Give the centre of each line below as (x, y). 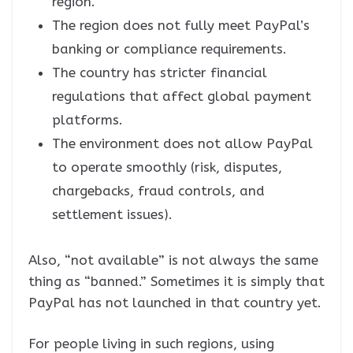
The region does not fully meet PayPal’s (181, 25)
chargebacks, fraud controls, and (158, 190)
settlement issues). (112, 214)
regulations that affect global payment (182, 96)
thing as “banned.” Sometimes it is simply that (176, 281)
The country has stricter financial (160, 72)
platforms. (87, 119)
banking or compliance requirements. (169, 48)
